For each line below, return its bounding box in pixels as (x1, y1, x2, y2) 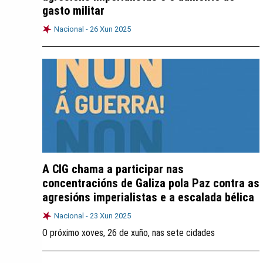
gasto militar (42, 4, 104, 18)
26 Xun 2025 (90, 25, 131, 33)
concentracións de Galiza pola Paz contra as (42, 176, 259, 190)
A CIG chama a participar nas (42, 162, 184, 176)
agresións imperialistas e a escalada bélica (42, 190, 254, 204)
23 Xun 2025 (90, 211, 131, 220)
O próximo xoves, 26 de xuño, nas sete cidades (42, 227, 215, 238)
